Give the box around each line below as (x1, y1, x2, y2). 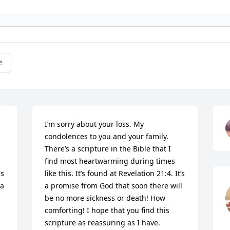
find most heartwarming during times (45, 156, 176, 166)
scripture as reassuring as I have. (45, 218, 161, 228)
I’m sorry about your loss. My (45, 119, 144, 129)
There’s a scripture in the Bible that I (45, 144, 171, 154)
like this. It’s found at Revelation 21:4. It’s (45, 168, 185, 179)
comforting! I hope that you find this (45, 205, 170, 216)
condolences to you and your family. (45, 131, 169, 142)
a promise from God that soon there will (45, 181, 183, 191)
